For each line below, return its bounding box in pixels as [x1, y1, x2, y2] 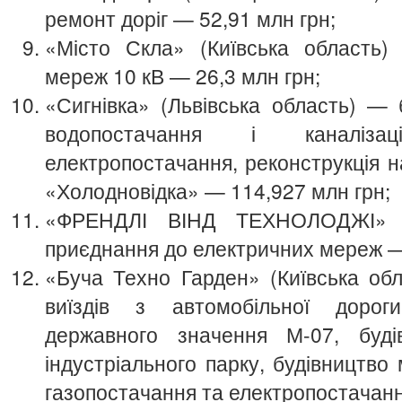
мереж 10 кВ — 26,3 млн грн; [45, 61, 320, 90]
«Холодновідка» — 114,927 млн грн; [45, 176, 390, 205]
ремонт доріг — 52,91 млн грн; [45, 4, 336, 32]
